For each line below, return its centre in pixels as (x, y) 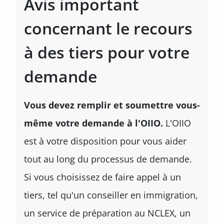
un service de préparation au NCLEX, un (107, 213)
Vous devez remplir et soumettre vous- (112, 105)
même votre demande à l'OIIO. (93, 123)
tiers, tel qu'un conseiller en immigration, (111, 195)
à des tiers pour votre (107, 52)
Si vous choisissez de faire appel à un (102, 177)
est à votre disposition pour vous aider (105, 141)
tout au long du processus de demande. (108, 159)
